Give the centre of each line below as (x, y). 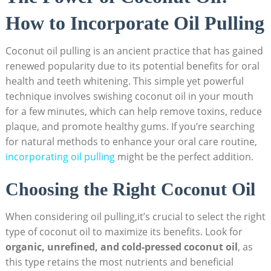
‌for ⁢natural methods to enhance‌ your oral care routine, (131, 142)
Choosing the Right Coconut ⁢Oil (130, 189)
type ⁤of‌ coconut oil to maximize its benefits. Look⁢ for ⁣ (125, 232)
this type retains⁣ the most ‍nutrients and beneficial (119, 262)
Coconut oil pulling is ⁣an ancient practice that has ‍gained (134, 51)
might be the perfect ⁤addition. (184, 157)
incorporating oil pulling (60, 157)
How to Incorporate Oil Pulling (135, 23)
